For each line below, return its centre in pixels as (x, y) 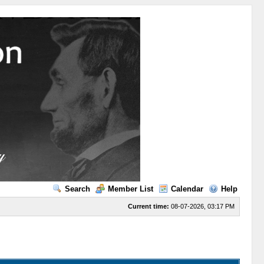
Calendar (187, 189)
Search (77, 189)
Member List (130, 189)
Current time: (148, 206)
